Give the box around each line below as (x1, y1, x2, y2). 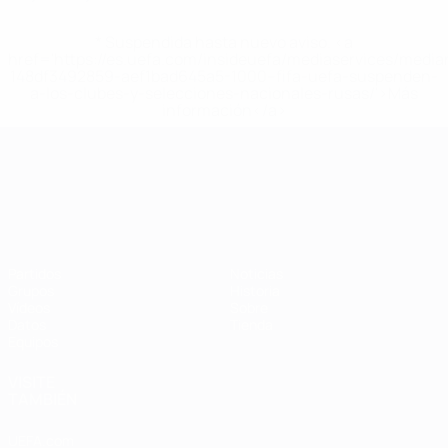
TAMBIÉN (8, 388, 77, 410)
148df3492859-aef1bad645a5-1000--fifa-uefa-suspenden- (10, 65, 438, 87)
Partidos (8, 264, 61, 283)
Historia (230, 281, 280, 300)
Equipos (8, 332, 58, 351)
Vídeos (8, 298, 50, 317)
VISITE (8, 371, 55, 393)
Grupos (8, 281, 54, 300)
